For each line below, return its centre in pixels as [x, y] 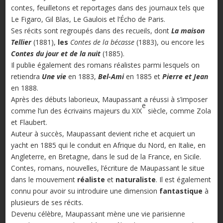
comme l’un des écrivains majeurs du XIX [76, 111]
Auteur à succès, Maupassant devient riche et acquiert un [103, 134]
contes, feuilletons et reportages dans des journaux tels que [108, 8]
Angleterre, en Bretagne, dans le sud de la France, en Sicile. [106, 157]
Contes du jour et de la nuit [56, 54]
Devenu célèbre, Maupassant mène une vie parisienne [98, 214]
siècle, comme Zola [178, 111]
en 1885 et [143, 77]
